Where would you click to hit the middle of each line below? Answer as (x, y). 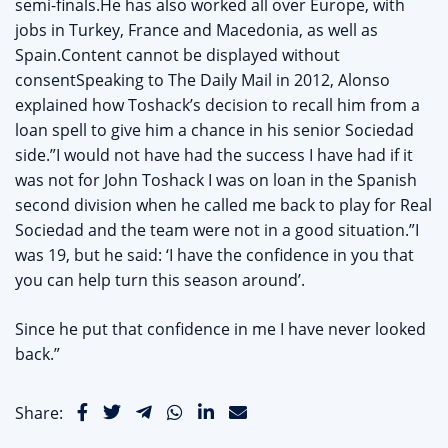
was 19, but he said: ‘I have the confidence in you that (214, 255)
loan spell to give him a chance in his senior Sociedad (214, 130)
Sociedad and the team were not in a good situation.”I (217, 230)
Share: (39, 413)
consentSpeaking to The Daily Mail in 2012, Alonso (202, 80)
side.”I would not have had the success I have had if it (214, 155)
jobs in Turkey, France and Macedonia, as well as (196, 30)
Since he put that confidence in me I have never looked (220, 329)
